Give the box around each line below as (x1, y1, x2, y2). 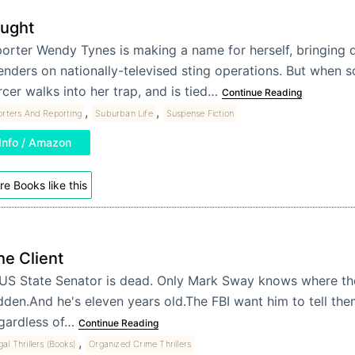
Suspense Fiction (166, 108, 234, 120)
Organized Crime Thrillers (89, 338, 192, 349)
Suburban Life (95, 108, 153, 120)
